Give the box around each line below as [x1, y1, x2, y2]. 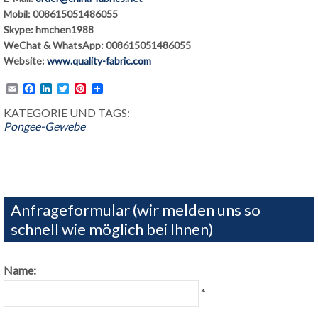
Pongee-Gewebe [4, 119, 85, 133]
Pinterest [86, 82, 131, 95]
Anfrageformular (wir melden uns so [11, 200, 261, 219]
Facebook [35, 82, 84, 95]
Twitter [69, 82, 106, 95]
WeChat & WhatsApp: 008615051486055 [4, 39, 191, 51]
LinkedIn [52, 82, 94, 95]
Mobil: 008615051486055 [4, 8, 118, 20]
